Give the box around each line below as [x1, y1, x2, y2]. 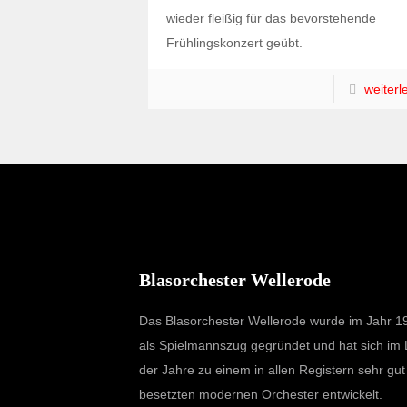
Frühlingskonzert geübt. [165, 35, 303, 50]
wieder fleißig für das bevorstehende [165, 11, 376, 25]
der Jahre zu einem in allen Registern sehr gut [138, 362, 405, 377]
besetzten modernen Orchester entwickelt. [138, 387, 382, 402]
